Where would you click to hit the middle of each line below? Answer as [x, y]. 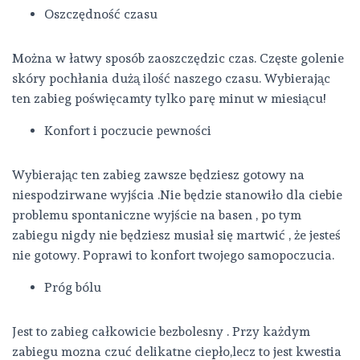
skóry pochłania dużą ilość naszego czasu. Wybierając [171, 78]
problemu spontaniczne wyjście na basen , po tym [157, 215]
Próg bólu [73, 287]
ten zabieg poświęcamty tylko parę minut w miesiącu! [169, 98]
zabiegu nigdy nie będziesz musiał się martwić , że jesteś [176, 235]
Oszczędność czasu [101, 14]
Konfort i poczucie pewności [128, 131]
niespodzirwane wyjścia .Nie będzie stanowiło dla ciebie [177, 195]
